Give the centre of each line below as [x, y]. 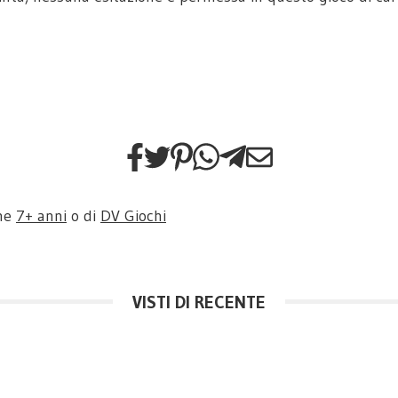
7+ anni [41, 215]
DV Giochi [133, 215]
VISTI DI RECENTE [199, 302]
